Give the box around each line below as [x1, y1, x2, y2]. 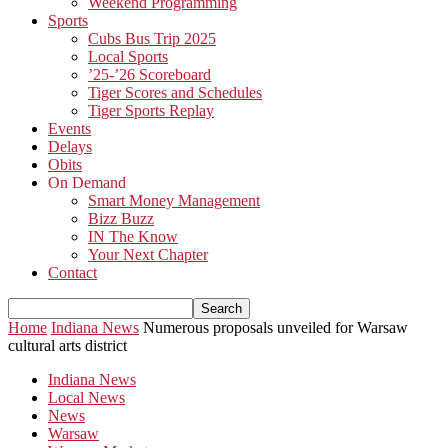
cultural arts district [8, 337, 127, 354]
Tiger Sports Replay [88, 102, 214, 119]
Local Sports [88, 48, 168, 65]
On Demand [48, 174, 126, 191]
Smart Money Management [88, 192, 260, 209]
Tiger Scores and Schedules [88, 84, 262, 101]
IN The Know [88, 228, 178, 245]
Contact [48, 264, 97, 281]
